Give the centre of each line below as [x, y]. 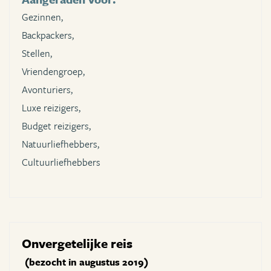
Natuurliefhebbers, [60, 144]
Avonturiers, [47, 90]
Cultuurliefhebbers [61, 162]
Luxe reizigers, [51, 108]
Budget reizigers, [56, 126]
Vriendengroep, [53, 72]
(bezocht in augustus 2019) [87, 262]
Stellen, [37, 54]
